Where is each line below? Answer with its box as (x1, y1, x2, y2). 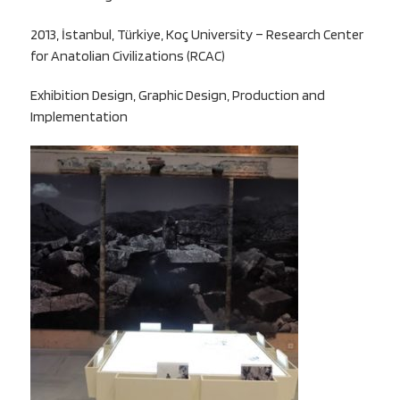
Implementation (29, 108, 128, 126)
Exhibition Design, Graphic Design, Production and (29, 87, 325, 104)
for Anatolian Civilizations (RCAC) (29, 47, 225, 65)
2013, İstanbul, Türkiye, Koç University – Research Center (29, 26, 363, 44)
